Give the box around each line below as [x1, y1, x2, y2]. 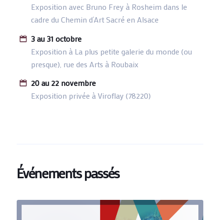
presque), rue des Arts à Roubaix [30, 58, 138, 69]
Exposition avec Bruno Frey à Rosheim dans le [30, 1, 187, 12]
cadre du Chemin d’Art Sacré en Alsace [30, 14, 159, 25]
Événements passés [16, 164, 119, 182]
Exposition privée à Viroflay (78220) [30, 90, 151, 101]
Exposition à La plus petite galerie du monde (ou [30, 46, 192, 56]
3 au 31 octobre [30, 33, 82, 44]
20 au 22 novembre [30, 78, 96, 88]
